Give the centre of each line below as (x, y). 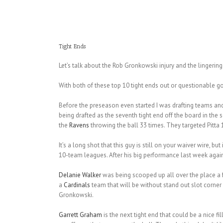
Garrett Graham (80, 215)
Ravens (79, 125)
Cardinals (77, 185)
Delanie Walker (80, 175)
